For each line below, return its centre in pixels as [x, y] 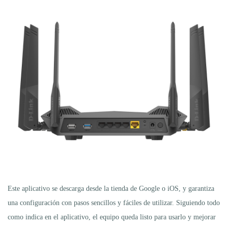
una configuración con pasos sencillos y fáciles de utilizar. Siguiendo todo [114, 203]
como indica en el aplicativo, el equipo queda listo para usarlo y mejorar [112, 217]
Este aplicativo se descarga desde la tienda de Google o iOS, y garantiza [111, 188]
